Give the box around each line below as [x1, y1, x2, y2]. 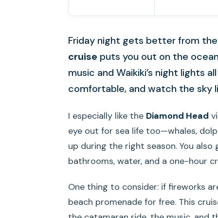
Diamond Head [146, 110, 209, 122]
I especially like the [68, 110, 146, 122]
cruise [68, 50, 97, 63]
